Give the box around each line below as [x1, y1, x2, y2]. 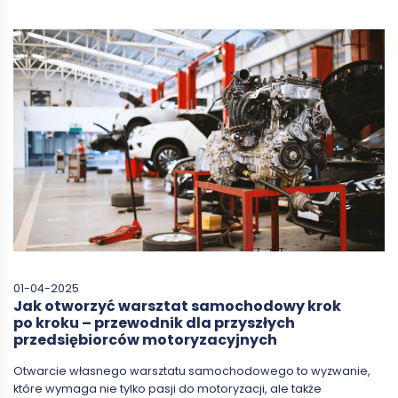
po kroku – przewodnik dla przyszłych [13, 313, 295, 334]
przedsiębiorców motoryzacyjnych [13, 330, 277, 351]
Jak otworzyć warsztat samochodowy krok [13, 296, 341, 317]
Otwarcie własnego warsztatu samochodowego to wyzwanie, [13, 363, 370, 379]
